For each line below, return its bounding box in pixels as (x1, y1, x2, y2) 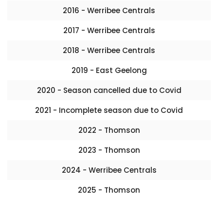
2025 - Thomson (78, 185, 140, 195)
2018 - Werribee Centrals (63, 45, 155, 55)
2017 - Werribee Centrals (63, 25, 155, 36)
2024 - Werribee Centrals (61, 165, 157, 175)
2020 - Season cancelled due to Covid (36, 85, 182, 95)
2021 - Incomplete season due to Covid (35, 105, 183, 115)
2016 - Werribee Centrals (63, 5, 155, 16)
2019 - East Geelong (71, 65, 147, 75)
